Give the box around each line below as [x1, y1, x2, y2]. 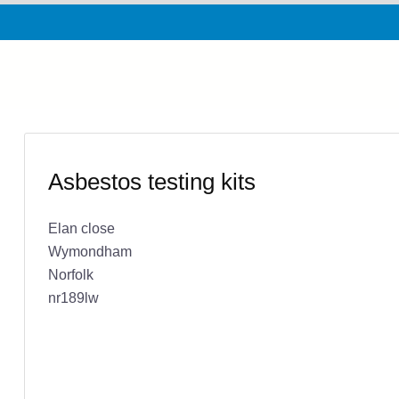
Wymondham [47, 242, 132, 259]
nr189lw [47, 289, 99, 305]
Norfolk [47, 265, 94, 282]
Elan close [47, 219, 115, 236]
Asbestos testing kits [47, 167, 256, 195]
